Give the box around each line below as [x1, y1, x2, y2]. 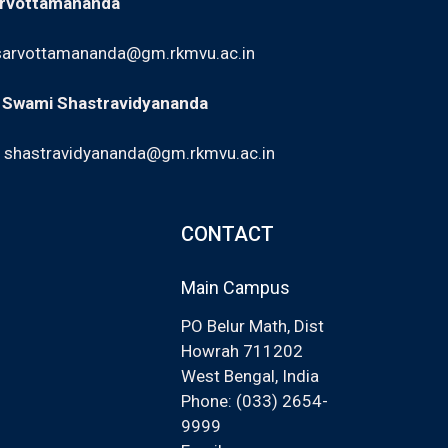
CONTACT [181, 222, 274, 246]
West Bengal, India [181, 366, 319, 386]
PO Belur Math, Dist [181, 316, 324, 336]
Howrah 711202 [181, 341, 303, 361]
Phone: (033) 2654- [181, 391, 328, 411]
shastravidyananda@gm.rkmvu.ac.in [4, 143, 275, 163]
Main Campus [181, 277, 290, 298]
